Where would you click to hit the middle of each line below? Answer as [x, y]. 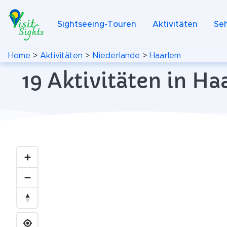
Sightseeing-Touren [97, 24]
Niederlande [116, 55]
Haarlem [165, 55]
